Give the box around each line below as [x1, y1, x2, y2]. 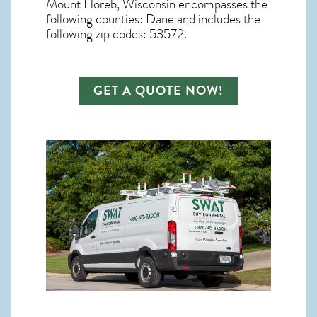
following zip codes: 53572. [46, 24, 187, 44]
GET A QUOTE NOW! [93, 81, 224, 100]
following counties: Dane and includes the [46, 9, 260, 29]
